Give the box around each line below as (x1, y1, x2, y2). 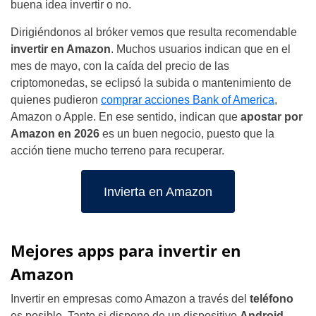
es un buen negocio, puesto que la (99, 128, 274, 140)
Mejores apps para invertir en (11, 240, 241, 262)
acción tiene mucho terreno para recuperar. (11, 145, 224, 157)
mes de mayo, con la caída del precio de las (11, 60, 229, 73)
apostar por (241, 111, 303, 123)
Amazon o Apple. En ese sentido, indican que (11, 111, 241, 123)
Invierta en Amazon (104, 184, 212, 199)
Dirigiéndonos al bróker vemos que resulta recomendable (11, 26, 297, 39)
